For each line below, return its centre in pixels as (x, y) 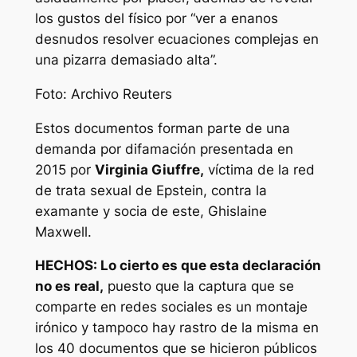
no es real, (69, 286)
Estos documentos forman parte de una (162, 128)
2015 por (65, 169)
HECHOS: (66, 266)
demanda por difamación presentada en (164, 149)
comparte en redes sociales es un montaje (171, 307)
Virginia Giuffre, (149, 169)
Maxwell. (63, 231)
